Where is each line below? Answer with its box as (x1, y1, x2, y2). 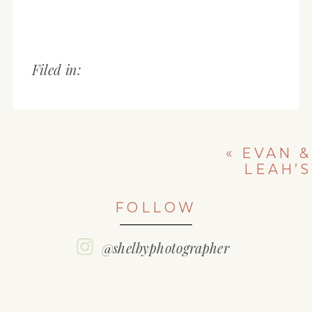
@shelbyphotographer (101, 238, 229, 258)
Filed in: (32, 60, 81, 79)
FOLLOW (115, 198, 197, 217)
